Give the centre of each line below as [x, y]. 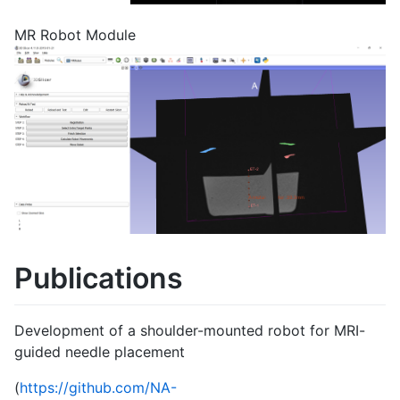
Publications [99, 278]
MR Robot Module [75, 35]
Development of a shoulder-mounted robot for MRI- [190, 331]
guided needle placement [100, 352]
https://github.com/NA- [98, 388]
